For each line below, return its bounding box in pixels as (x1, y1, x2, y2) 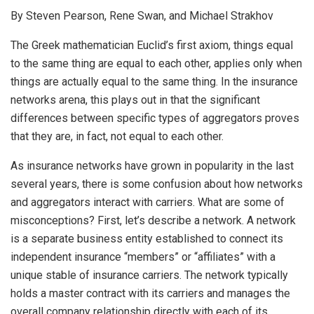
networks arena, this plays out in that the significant (11, 93, 260, 107)
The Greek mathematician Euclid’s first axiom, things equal (11, 38, 293, 52)
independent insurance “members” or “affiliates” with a (11, 250, 275, 264)
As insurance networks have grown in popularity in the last (11, 158, 294, 172)
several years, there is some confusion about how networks (11, 177, 303, 191)
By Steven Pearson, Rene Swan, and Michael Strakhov (11, 8, 273, 22)
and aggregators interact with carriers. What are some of (11, 195, 285, 209)
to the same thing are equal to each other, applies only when (11, 56, 302, 70)
